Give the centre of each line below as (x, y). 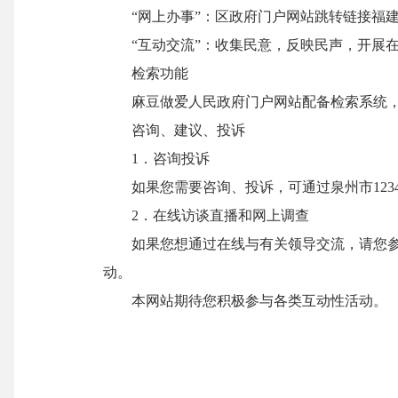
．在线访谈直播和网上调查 (224, 215)
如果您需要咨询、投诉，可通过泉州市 (238, 187)
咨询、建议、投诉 (174, 130)
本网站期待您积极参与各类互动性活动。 (245, 301)
